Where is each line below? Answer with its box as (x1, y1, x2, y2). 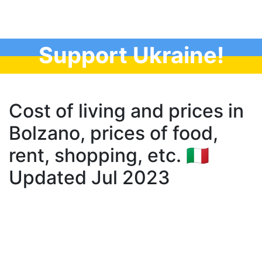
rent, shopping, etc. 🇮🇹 (9, 144, 209, 167)
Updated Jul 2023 (9, 166, 170, 189)
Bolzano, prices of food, (9, 122, 218, 144)
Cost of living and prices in (9, 99, 244, 122)
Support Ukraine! (38, 42, 224, 68)
